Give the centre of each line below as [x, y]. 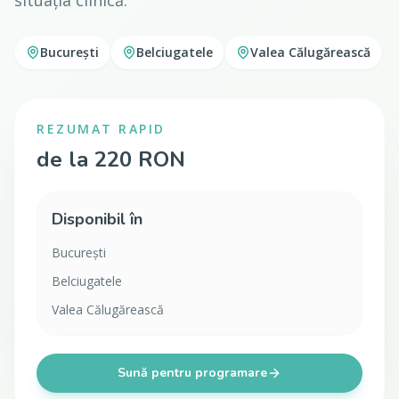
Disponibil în [97, 219]
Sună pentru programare [192, 373]
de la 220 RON [111, 159]
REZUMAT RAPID [101, 129]
